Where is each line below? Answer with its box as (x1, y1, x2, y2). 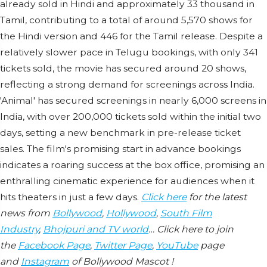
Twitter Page (94, 240, 152, 252)
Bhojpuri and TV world (43, 223, 148, 235)
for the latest (187, 191, 247, 203)
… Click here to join (148, 223, 234, 235)
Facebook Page (18, 240, 90, 252)
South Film (160, 207, 212, 219)
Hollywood (106, 207, 156, 219)
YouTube (156, 240, 198, 252)
